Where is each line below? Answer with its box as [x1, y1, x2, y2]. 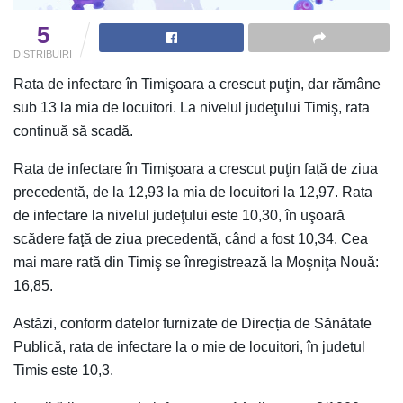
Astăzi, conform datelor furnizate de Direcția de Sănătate [13, 315, 372, 331]
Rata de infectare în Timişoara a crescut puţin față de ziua [13, 160, 378, 176]
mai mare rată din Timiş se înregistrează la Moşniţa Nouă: [13, 254, 379, 270]
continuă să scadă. [13, 122, 133, 139]
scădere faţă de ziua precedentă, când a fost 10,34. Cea [13, 230, 368, 246]
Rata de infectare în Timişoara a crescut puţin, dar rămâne [13, 76, 381, 92]
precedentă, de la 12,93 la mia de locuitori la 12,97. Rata [13, 184, 372, 200]
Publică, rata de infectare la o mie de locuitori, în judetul [13, 338, 365, 354]
